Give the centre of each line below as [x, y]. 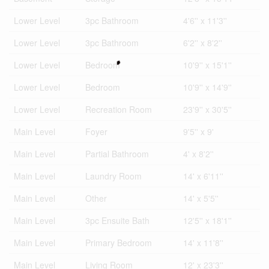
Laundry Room [113, 176]
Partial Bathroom [117, 154]
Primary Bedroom [119, 243]
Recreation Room [119, 109]
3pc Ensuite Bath [117, 220]
